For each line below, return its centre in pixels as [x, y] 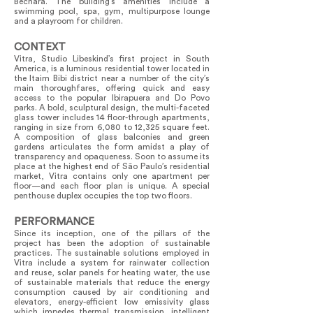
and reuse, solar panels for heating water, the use [112, 272]
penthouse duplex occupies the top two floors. [103, 196]
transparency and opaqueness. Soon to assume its [112, 156]
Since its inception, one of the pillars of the [112, 233]
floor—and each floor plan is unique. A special [112, 186]
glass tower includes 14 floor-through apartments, [112, 117]
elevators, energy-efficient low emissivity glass [112, 302]
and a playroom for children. [68, 21]
